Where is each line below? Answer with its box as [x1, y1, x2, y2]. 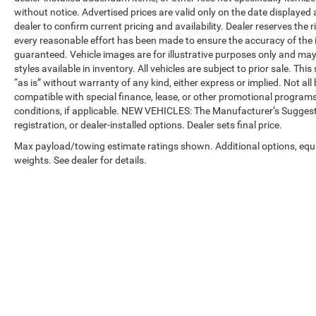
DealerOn [234, 269, 269, 279]
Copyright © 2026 [153, 269, 223, 279]
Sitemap [275, 269, 307, 279]
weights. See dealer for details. [14, 154, 147, 166]
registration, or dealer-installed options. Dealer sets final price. [14, 119, 282, 130]
